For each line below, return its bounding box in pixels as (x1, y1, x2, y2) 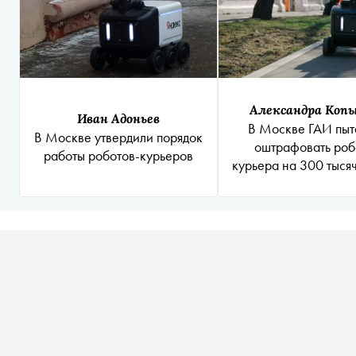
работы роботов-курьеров (44, 146, 193, 165)
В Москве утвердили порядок (34, 128, 203, 147)
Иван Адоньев (77, 110, 160, 127)
